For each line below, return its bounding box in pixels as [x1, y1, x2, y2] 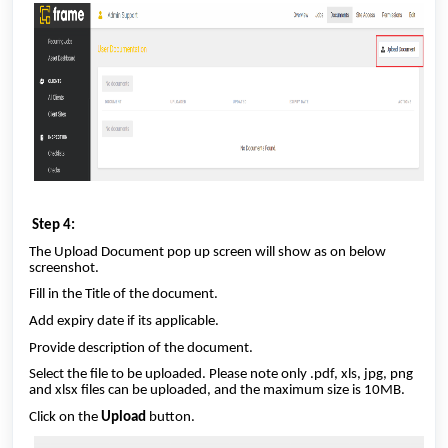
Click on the [29, 409, 101, 425]
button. [149, 409, 195, 425]
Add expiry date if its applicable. [29, 313, 222, 329]
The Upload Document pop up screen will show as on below [29, 244, 386, 260]
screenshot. [29, 260, 102, 276]
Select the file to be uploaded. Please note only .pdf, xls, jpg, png [29, 367, 413, 383]
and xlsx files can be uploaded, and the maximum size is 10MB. [29, 383, 408, 399]
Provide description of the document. [29, 340, 256, 356]
